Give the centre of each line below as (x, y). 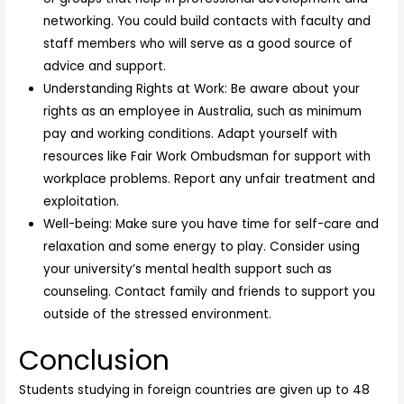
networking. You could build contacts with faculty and (207, 21)
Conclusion (95, 361)
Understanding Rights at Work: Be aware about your (202, 88)
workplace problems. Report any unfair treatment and (210, 179)
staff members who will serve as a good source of (198, 43)
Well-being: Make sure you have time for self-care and (211, 224)
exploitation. (82, 201)
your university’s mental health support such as (188, 269)
